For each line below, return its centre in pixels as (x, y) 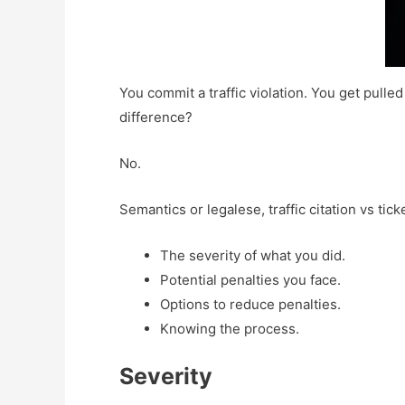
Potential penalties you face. (250, 279)
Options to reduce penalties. (250, 304)
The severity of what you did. (253, 255)
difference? (156, 117)
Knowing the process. (230, 328)
